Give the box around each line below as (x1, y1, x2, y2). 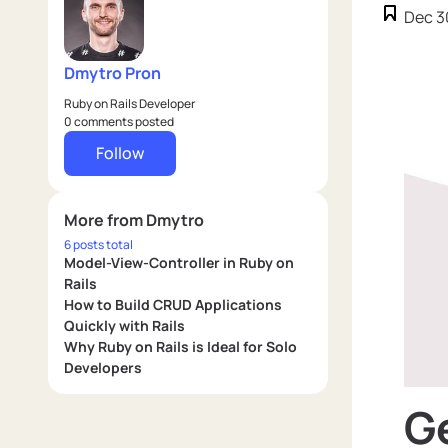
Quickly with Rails (64, 316, 185, 335)
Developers (64, 358, 142, 377)
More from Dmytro (64, 209, 204, 231)
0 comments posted (64, 113, 174, 130)
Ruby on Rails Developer (64, 95, 195, 112)
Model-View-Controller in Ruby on (64, 253, 294, 272)
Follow (96, 142, 144, 164)
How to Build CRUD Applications (64, 295, 282, 314)
